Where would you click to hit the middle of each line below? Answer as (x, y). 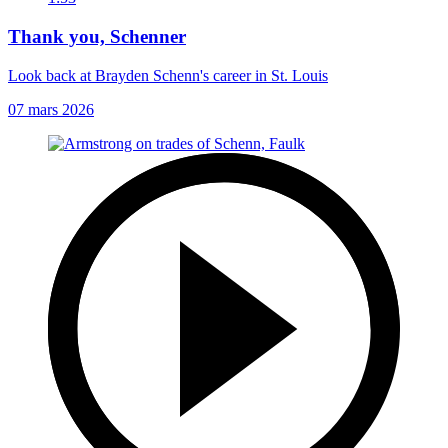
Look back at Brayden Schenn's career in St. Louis (168, 75)
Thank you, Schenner (97, 36)
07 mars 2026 (51, 109)
